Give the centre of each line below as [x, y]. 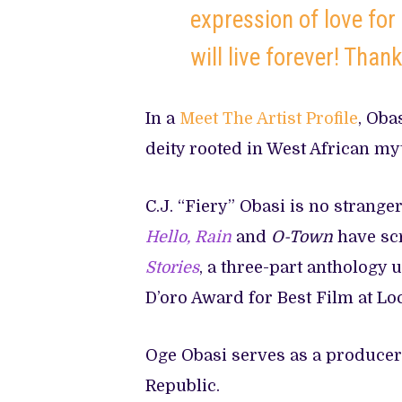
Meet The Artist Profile [269, 118]
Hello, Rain [188, 236]
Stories [172, 267]
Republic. [183, 385]
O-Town [302, 236]
